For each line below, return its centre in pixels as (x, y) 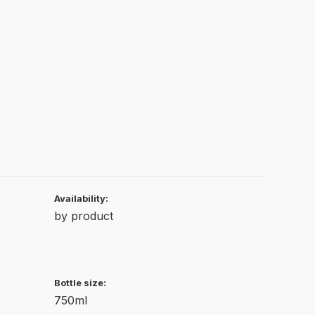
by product (84, 216)
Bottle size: (80, 282)
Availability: (81, 198)
